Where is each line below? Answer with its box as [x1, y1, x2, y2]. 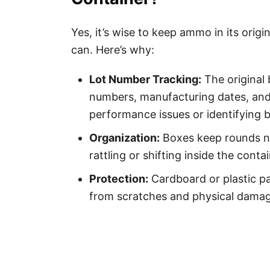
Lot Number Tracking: [89, 73, 201, 86]
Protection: [89, 172, 148, 185]
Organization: [89, 131, 160, 144]
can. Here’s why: [71, 43, 154, 56]
